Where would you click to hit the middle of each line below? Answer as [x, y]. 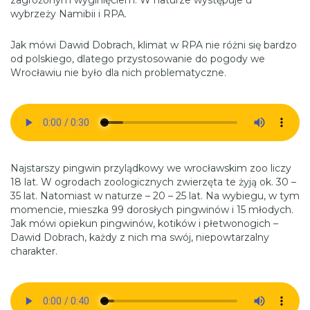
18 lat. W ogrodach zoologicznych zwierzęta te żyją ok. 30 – [153, 182]
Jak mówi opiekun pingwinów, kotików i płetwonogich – [144, 223]
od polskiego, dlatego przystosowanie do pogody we [138, 58]
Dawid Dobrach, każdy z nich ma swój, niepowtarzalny [140, 237]
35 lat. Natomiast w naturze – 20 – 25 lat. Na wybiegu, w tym [155, 195]
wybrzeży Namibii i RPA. [69, 13]
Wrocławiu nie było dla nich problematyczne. [118, 72]
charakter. [34, 251]
